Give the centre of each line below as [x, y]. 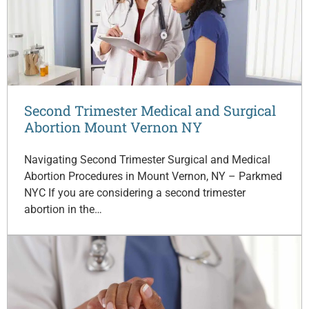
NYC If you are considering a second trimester [135, 192]
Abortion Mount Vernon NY [113, 127]
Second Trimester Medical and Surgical [150, 110]
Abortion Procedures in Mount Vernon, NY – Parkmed [153, 176]
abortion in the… [63, 209]
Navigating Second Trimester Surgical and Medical [147, 159]
